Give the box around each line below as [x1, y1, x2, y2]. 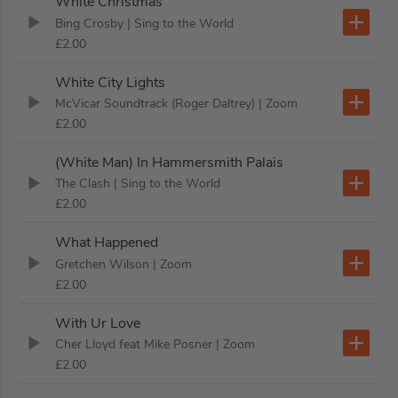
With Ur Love [55, 313, 141, 333]
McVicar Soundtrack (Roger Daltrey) [55, 94, 256, 112]
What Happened [55, 233, 159, 253]
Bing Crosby [55, 14, 124, 32]
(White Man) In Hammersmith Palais [55, 153, 284, 173]
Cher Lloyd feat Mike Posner [55, 335, 213, 353]
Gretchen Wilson [55, 255, 150, 273]
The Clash [55, 175, 111, 193]
